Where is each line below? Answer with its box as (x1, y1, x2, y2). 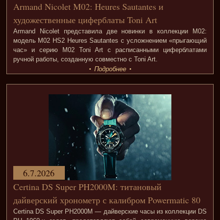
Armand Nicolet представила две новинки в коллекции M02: (13, 27, 207, 35)
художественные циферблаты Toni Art (13, 14, 157, 26)
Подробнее (94, 65, 126, 73)
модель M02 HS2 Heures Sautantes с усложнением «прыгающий (13, 37, 207, 45)
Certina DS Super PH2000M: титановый (13, 181, 162, 193)
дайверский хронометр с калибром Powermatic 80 (13, 194, 200, 206)
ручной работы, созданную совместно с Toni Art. (13, 55, 158, 63)
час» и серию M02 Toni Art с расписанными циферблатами (13, 46, 207, 54)
